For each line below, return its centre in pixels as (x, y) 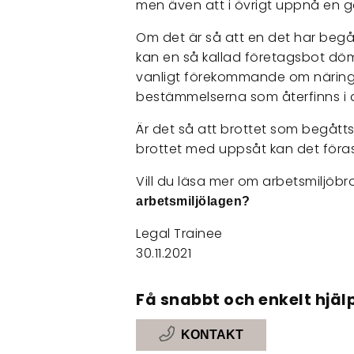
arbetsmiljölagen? (193, 201)
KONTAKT (212, 335)
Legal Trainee (179, 234)
